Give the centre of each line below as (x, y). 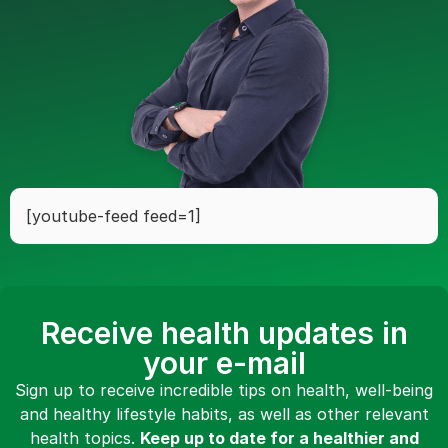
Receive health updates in (224, 333)
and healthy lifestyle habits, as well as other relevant (224, 414)
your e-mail (224, 363)
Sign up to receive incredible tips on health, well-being (224, 390)
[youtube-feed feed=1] (113, 216)
